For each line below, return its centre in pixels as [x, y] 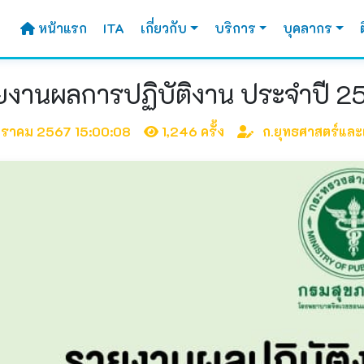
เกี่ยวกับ [164, 28]
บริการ [235, 28]
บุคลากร [308, 28]
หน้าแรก [63, 28]
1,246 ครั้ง [198, 131]
